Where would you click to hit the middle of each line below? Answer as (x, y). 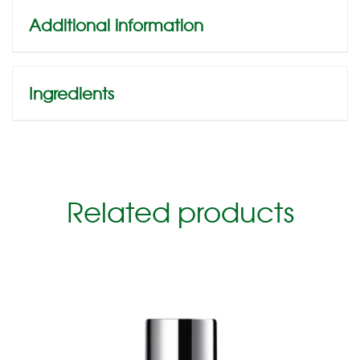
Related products (180, 211)
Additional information (116, 24)
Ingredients (72, 92)
